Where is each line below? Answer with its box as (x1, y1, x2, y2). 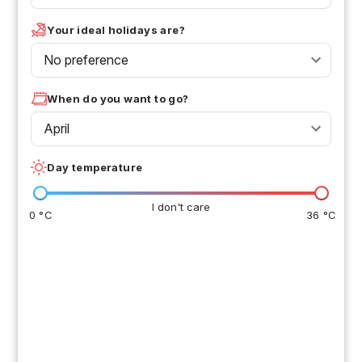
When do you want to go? (47, 91, 189, 105)
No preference (44, 51, 129, 68)
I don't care (152, 200, 210, 213)
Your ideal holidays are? (47, 23, 186, 36)
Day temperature (47, 160, 143, 174)
